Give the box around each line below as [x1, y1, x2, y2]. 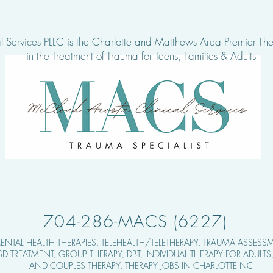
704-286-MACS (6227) [43, 210, 227, 232]
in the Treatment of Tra [26, 49, 120, 63]
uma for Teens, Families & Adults [120, 49, 256, 63]
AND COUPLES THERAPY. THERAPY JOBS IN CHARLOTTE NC [29, 260, 253, 271]
